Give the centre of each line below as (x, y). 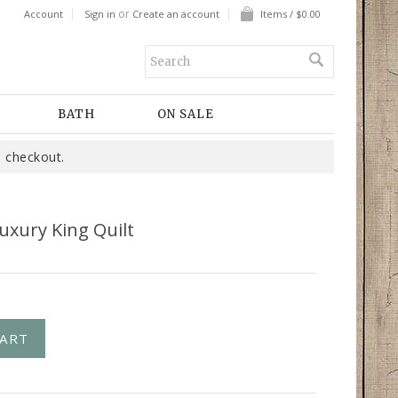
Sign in (100, 14)
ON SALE (186, 114)
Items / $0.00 (291, 14)
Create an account (176, 14)
